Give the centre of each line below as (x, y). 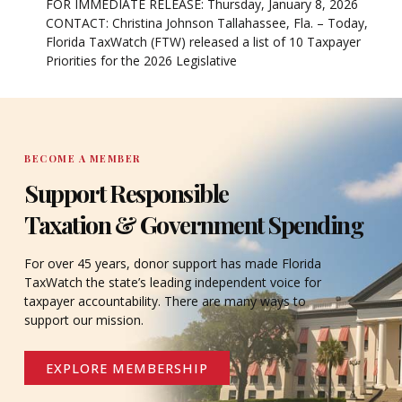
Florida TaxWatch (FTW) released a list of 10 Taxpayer (204, 41)
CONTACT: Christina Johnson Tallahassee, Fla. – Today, (207, 22)
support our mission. (84, 319)
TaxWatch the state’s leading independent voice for (173, 282)
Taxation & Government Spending (193, 224)
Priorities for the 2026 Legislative (142, 60)
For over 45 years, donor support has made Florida (173, 263)
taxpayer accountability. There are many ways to (165, 301)
